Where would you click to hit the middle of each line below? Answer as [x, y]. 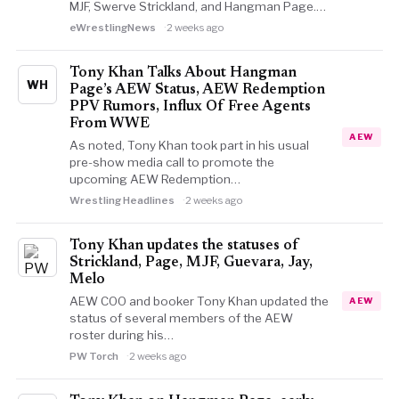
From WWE [109, 124]
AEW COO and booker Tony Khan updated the [199, 301]
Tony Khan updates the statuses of [184, 246]
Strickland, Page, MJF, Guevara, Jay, [191, 263]
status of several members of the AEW [181, 318]
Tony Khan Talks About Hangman [183, 73]
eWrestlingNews [112, 28]
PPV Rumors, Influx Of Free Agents [190, 107]
